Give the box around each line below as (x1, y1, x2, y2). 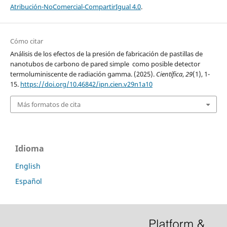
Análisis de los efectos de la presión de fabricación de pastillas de (10, 49, 203, 58)
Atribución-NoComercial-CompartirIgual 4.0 (10, 2, 141, 11)
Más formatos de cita (17, 99, 81, 109)
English (15, 161, 41, 171)
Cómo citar (10, 36, 43, 46)
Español (15, 176, 42, 186)
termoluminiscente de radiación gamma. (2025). (10, 69, 156, 79)
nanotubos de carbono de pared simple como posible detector (10, 59, 200, 68)
